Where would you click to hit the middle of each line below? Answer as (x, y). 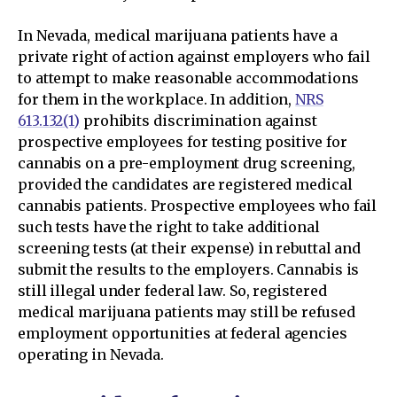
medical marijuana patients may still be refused (187, 312)
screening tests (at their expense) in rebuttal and (190, 248)
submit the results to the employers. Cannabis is (189, 269)
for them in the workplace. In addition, (157, 99)
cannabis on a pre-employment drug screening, (187, 163)
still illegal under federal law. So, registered (172, 291)
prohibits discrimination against (198, 121)
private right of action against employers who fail (195, 57)
